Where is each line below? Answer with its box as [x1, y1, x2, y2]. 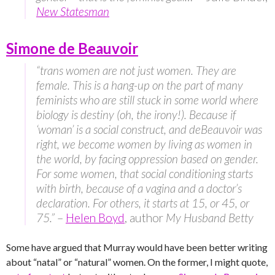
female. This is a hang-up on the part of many [36, 78, 243, 93]
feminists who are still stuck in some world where [36, 93, 258, 107]
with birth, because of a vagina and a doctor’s [36, 181, 242, 196]
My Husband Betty [163, 211, 254, 225]
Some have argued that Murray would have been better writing [6, 241, 268, 254]
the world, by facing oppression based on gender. [36, 152, 258, 166]
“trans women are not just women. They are [36, 63, 236, 78]
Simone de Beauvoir [6, 39, 138, 58]
